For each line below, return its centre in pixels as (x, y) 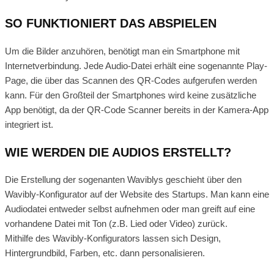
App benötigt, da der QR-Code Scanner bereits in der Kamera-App (137, 110)
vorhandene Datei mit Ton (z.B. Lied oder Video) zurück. (116, 224)
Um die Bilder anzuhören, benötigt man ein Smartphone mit (122, 51)
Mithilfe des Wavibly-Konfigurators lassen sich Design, (113, 239)
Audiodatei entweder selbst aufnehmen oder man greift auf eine (130, 209)
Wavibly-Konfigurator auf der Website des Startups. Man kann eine (137, 194)
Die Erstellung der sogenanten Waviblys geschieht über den (123, 180)
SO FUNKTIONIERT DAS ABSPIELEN (111, 24)
